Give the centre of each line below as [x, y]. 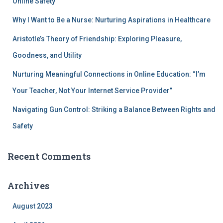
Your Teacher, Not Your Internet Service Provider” [92, 90]
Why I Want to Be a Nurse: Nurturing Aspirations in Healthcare [111, 20]
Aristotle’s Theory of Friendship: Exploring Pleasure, [97, 39]
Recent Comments [49, 156]
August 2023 [33, 206]
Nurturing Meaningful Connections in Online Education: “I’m [109, 74]
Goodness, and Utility [47, 55]
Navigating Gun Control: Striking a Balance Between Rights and [114, 109]
